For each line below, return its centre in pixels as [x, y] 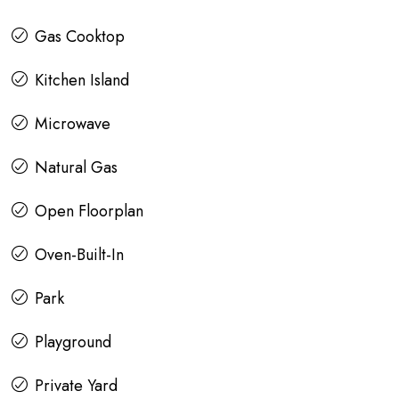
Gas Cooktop [80, 37]
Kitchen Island [82, 81]
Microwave [73, 124]
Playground [73, 342]
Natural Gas [76, 168]
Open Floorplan [89, 212]
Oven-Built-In [79, 255]
